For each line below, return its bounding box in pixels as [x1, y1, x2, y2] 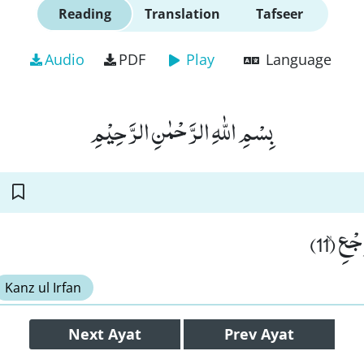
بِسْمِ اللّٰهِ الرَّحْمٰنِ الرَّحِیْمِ [90, 110, 274, 152]
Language [265, 50, 331, 69]
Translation [144, 5, 220, 23]
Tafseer [256, 5, 303, 23]
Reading [58, 5, 111, 23]
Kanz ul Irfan [5, 279, 81, 297]
